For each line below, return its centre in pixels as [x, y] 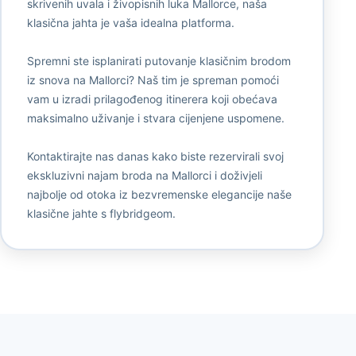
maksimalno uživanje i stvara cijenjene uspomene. [155, 118]
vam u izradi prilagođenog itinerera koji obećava [152, 99]
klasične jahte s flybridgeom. [101, 214]
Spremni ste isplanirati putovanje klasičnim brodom [159, 61]
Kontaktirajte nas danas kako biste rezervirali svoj [155, 157]
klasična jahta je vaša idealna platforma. [130, 23]
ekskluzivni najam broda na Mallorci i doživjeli [144, 176]
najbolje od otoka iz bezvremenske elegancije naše [159, 195]
